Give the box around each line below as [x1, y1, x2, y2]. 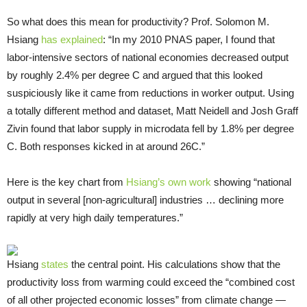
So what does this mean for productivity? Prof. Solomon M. [7, 16, 269, 28]
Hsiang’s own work [126, 176, 211, 188]
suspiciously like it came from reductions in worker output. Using [7, 87, 294, 99]
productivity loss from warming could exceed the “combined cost [7, 276, 295, 288]
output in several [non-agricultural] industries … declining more [7, 194, 284, 206]
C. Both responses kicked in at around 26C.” [7, 140, 205, 153]
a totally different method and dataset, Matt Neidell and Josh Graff [7, 105, 298, 117]
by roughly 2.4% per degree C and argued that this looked [7, 69, 262, 82]
